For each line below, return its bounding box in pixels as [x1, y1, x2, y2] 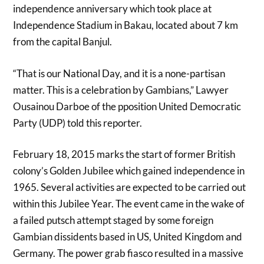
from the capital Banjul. [13, 35, 113, 48]
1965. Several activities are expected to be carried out [13, 181, 246, 194]
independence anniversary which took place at [13, 2, 212, 15]
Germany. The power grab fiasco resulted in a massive [13, 247, 244, 260]
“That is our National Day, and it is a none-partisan [13, 67, 226, 80]
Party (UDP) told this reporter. [13, 116, 143, 129]
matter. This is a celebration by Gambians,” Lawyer [13, 83, 229, 96]
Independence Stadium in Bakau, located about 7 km [13, 19, 239, 32]
